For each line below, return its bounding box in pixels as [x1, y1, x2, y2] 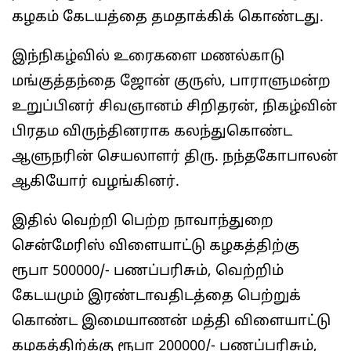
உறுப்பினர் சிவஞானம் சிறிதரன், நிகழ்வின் [12, 98, 337, 116]
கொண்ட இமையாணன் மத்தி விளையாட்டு [12, 313, 331, 331]
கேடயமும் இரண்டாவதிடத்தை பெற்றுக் [12, 288, 301, 306]
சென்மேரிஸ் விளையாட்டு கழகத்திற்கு [12, 237, 299, 255]
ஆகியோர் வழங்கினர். [12, 173, 179, 191]
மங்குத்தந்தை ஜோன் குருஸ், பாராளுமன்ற [12, 73, 331, 91]
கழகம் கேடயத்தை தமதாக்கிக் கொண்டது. [12, 9, 324, 27]
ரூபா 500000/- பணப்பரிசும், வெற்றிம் [12, 262, 284, 280]
